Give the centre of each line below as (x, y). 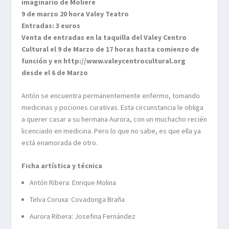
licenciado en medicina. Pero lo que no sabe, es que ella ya (111, 131)
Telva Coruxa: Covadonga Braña (77, 199)
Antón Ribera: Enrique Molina (73, 183)
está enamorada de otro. (60, 142)
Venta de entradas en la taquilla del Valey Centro (104, 37)
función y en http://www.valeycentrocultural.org (104, 61)
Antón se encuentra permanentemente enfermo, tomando (111, 95)
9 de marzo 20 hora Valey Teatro (75, 14)
